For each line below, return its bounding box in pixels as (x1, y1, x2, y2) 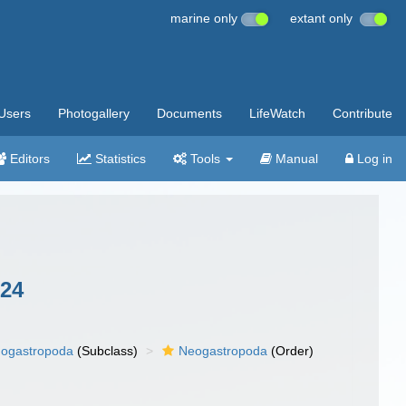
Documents (157, 106, 222, 121)
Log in (353, 151, 392, 166)
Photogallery (58, 106, 130, 121)
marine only (170, 11, 241, 25)
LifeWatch (249, 106, 305, 121)
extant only (290, 11, 360, 25)
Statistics (92, 151, 146, 166)
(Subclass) (73, 343, 139, 358)
